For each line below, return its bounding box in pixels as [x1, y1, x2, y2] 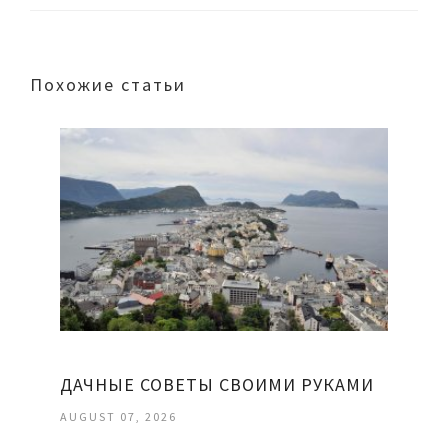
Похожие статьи [30, 72, 186, 96]
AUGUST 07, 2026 [60, 409, 177, 425]
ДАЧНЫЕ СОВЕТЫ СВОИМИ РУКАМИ [60, 373, 374, 397]
